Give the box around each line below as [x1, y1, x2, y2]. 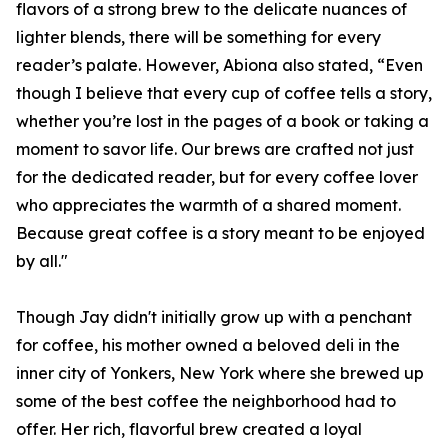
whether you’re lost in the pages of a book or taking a [16, 111, 429, 132]
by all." [16, 251, 68, 272]
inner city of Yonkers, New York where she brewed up [16, 363, 424, 384]
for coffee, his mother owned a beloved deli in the [16, 335, 400, 356]
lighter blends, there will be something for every [16, 27, 381, 48]
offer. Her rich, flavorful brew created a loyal [16, 419, 362, 440]
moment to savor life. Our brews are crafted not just [16, 139, 414, 160]
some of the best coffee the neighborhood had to [16, 391, 396, 412]
